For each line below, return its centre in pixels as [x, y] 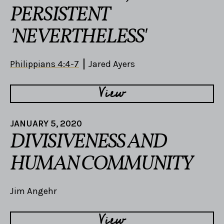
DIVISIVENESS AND [88, 143]
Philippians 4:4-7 [44, 64]
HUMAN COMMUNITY [101, 165]
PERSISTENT [60, 15]
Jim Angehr [33, 191]
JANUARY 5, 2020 [46, 124]
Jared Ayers [112, 64]
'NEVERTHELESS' [78, 37]
